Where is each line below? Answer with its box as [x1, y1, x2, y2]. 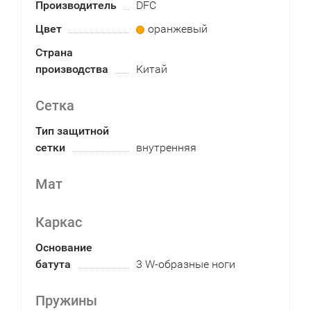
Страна [35, 46, 73, 59]
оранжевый [147, 22, 208, 35]
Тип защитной [35, 124, 109, 137]
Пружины [35, 292, 97, 309]
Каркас [35, 214, 82, 230]
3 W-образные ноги [135, 258, 235, 271]
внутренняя [135, 141, 196, 154]
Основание [35, 241, 92, 254]
